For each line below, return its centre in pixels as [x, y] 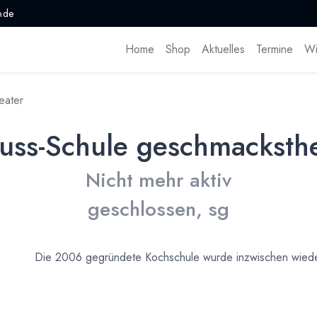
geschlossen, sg [158, 209]
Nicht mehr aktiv [158, 180]
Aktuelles [223, 50]
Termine [274, 50]
